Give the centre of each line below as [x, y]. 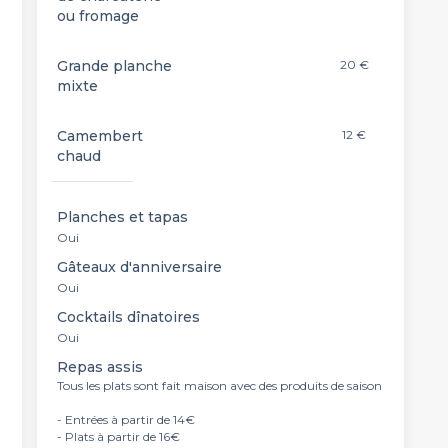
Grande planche [114, 66]
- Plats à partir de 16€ [118, 436]
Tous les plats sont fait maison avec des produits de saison [219, 385]
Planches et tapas [122, 217]
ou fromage [97, 16]
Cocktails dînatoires [128, 317]
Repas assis [99, 367]
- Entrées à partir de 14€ [125, 419]
